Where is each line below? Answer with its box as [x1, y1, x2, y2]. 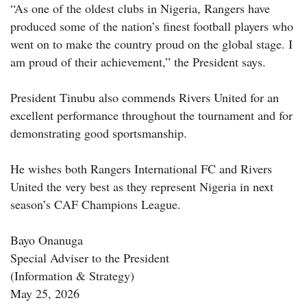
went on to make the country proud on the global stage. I [10, 35, 293, 52]
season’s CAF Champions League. [10, 195, 181, 212]
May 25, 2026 [10, 284, 79, 302]
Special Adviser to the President [10, 249, 169, 266]
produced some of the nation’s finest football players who [10, 17, 293, 34]
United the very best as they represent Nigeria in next [10, 177, 273, 195]
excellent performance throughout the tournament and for [10, 106, 293, 123]
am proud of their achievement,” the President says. [10, 53, 266, 70]
